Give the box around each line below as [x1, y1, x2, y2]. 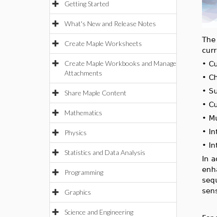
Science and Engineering [64, 208, 133, 216]
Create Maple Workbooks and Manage [64, 59, 176, 67]
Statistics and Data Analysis [64, 148, 145, 156]
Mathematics [64, 108, 102, 117]
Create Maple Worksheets [64, 39, 142, 47]
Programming [64, 168, 103, 176]
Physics [64, 128, 87, 137]
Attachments [64, 69, 102, 77]
